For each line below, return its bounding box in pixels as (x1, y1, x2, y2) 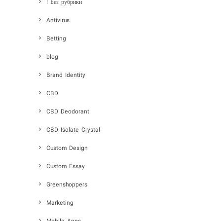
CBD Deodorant (46, 107, 89, 117)
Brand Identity (46, 71, 85, 80)
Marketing (46, 198, 74, 208)
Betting (46, 34, 66, 44)
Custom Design (46, 144, 88, 153)
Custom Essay (46, 162, 85, 172)
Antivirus (46, 16, 70, 26)
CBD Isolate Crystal (46, 125, 100, 135)
